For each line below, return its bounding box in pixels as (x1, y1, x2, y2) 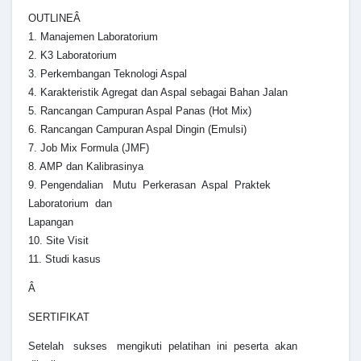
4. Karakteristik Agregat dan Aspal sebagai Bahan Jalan (28, 86, 288, 99)
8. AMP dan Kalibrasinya (28, 160, 143, 173)
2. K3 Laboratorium (28, 49, 117, 62)
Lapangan (28, 216, 73, 229)
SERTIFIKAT (28, 311, 89, 324)
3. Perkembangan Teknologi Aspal (28, 68, 187, 81)
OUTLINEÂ (28, 12, 81, 25)
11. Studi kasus (28, 253, 101, 266)
